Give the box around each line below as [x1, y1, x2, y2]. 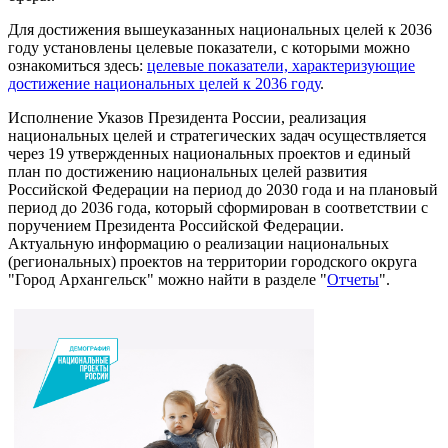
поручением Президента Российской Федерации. [8, 217, 344, 234]
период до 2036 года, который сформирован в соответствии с [8, 199, 428, 216]
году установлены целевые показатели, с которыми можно [8, 39, 410, 56]
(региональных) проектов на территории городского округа [8, 253, 417, 270]
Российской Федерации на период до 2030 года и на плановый [8, 181, 438, 198]
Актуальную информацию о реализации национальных [8, 235, 389, 252]
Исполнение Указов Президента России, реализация [8, 109, 366, 126]
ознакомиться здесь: [8, 57, 147, 74]
